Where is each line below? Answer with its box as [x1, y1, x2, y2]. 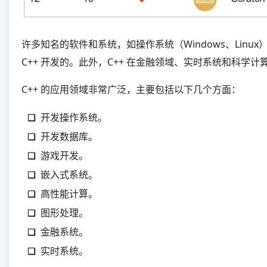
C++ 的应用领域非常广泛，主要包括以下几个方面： [21, 83, 241, 96]
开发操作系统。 [41, 111, 107, 124]
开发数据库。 [41, 130, 98, 143]
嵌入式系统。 [41, 168, 98, 181]
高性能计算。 [41, 187, 98, 200]
